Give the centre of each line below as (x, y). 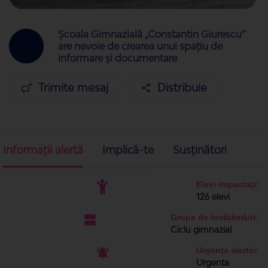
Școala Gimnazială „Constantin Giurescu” (152, 34)
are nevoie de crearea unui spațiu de (140, 46)
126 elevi (213, 197)
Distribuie (182, 87)
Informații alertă (43, 150)
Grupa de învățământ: (215, 217)
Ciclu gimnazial (201, 229)
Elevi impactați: (228, 184)
